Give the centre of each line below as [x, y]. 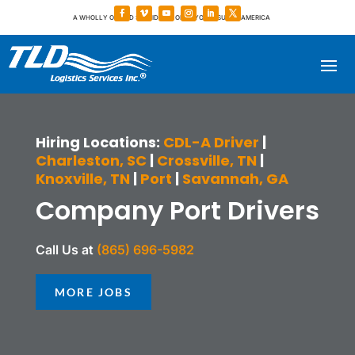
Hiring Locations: [99, 143]
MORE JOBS [93, 292]
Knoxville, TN [82, 179]
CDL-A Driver [211, 143]
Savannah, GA [235, 179]
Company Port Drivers [177, 211]
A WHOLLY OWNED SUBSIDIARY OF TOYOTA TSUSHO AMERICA [171, 17]
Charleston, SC [91, 161]
